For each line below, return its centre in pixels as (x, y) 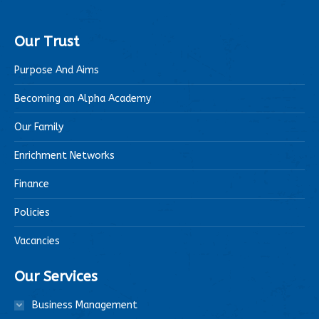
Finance (32, 184)
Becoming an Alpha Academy (83, 98)
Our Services (56, 276)
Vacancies (37, 241)
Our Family (39, 127)
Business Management (85, 305)
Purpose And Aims (57, 70)
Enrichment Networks (64, 155)
